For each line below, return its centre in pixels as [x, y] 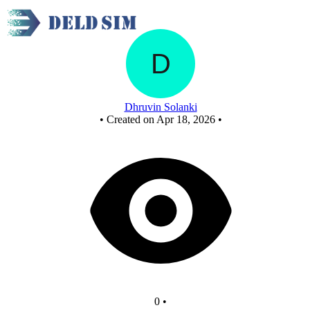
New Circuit [161, 22]
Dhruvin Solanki [161, 107]
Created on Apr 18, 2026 [161, 119]
